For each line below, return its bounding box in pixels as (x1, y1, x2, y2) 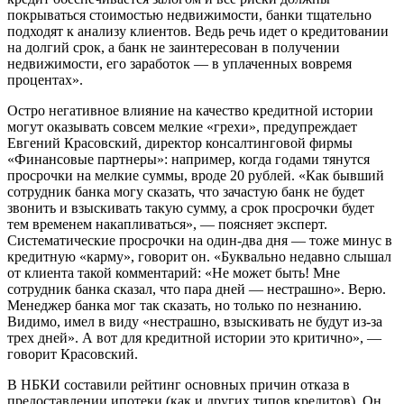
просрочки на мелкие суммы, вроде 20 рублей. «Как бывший (7, 168, 384, 184)
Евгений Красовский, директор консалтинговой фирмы (7, 135, 353, 151)
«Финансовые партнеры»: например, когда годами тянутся (7, 151, 370, 168)
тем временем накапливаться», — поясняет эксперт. (7, 216, 327, 233)
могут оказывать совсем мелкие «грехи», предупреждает (7, 119, 357, 135)
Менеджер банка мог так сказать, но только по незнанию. (7, 298, 362, 314)
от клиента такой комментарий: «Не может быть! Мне (7, 265, 340, 281)
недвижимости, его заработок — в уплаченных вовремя (7, 56, 352, 72)
